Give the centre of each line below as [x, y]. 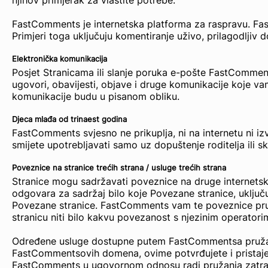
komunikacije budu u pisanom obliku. [96, 96]
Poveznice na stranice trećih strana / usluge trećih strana [119, 167]
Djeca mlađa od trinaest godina [69, 119]
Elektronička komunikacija [60, 59]
